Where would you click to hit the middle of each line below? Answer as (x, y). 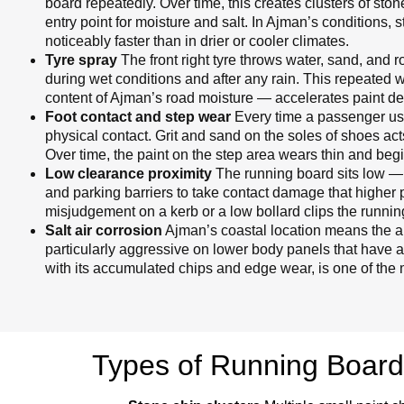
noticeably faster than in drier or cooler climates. (197, 41)
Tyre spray (81, 60)
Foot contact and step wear (138, 117)
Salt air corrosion (104, 231)
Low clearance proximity (129, 174)
